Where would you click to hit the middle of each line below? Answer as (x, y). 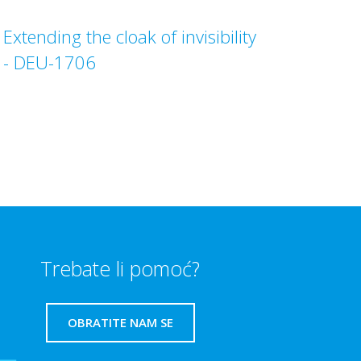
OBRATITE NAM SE (120, 322)
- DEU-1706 (50, 62)
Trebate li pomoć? (120, 268)
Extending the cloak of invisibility (130, 36)
